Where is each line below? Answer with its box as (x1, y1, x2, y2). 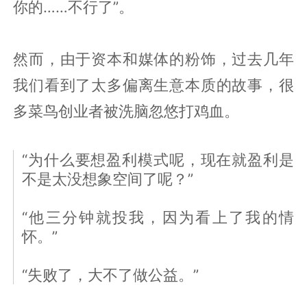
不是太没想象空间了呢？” (22, 169, 194, 188)
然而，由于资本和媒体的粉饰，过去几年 (13, 49, 294, 68)
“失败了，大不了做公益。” (22, 265, 199, 284)
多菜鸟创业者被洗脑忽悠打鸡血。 (13, 101, 240, 120)
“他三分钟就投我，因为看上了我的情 (22, 208, 294, 226)
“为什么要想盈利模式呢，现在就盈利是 (22, 150, 294, 169)
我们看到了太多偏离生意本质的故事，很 (13, 75, 294, 94)
